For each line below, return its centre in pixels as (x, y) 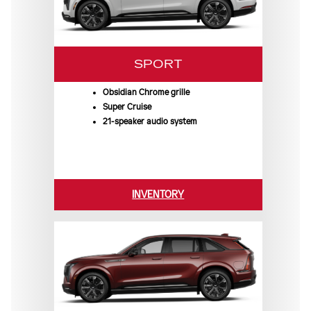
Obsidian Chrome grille (146, 92)
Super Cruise (127, 107)
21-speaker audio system (150, 121)
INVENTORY (158, 194)
